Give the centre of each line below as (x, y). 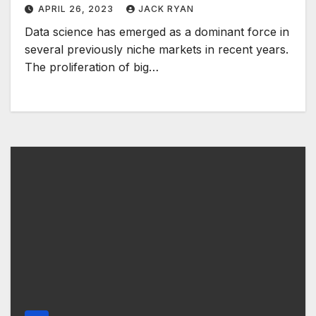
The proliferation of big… (92, 67)
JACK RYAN (166, 9)
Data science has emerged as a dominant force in (157, 32)
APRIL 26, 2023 (77, 9)
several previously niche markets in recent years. (157, 50)
